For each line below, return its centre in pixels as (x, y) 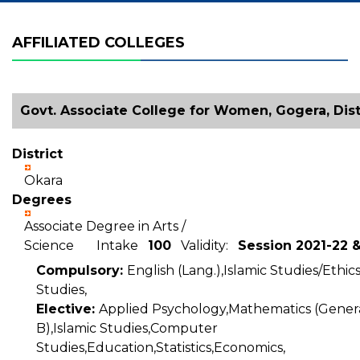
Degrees (42, 200)
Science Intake (86, 245)
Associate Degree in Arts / (105, 226)
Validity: (205, 245)
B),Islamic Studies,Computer (127, 328)
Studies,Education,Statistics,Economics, (161, 348)
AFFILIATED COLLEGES (98, 43)
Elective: (67, 309)
